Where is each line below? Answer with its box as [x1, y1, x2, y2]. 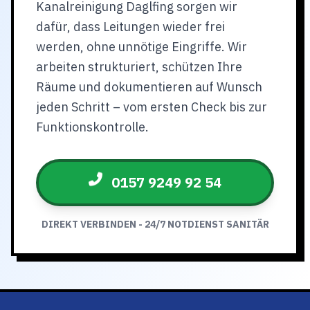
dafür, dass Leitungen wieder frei [36, 19, 225, 35]
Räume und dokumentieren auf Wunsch [36, 79, 262, 95]
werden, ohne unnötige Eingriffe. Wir [36, 39, 247, 55]
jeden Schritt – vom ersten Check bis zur [36, 99, 267, 115]
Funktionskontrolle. [36, 119, 149, 135]
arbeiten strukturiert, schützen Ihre [36, 59, 242, 75]
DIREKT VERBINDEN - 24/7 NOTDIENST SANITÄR [41, 218, 269, 230]
